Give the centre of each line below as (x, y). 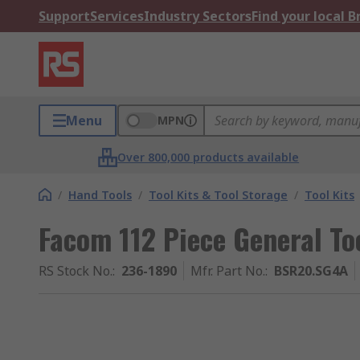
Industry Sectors (198, 16)
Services (117, 16)
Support (64, 16)
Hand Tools (100, 195)
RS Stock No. (76, 271)
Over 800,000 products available (209, 157)
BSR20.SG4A (311, 271)
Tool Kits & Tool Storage (218, 195)
